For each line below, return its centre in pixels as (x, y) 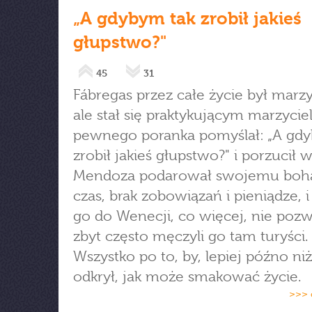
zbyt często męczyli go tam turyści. (191, 236)
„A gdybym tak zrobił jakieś (187, 18)
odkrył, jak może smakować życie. (187, 276)
